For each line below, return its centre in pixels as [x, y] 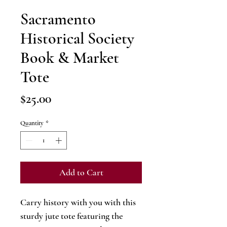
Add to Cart [81, 172]
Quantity [32, 123]
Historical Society [77, 39]
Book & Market [70, 58]
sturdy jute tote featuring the [71, 216]
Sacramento [58, 19]
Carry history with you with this [78, 202]
